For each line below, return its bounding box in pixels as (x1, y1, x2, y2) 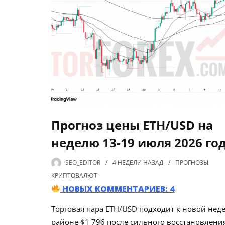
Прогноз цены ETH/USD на (51, 116, 213, 133)
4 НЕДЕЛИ (113, 158, 142, 167)
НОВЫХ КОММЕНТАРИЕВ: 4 (60, 183, 175, 194)
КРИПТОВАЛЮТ (51, 171, 97, 180)
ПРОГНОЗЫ (175, 158, 208, 167)
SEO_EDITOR (65, 158, 100, 167)
